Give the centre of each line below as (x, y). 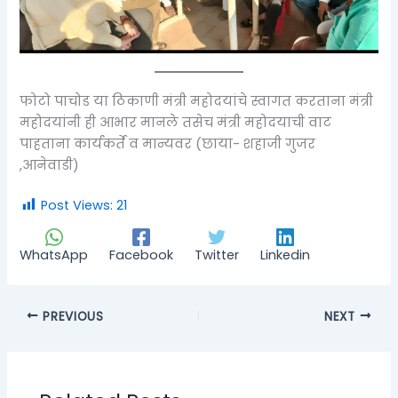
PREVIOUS (71, 316)
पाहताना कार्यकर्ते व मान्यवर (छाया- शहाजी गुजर (168, 143)
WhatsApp (54, 255)
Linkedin (286, 255)
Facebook (142, 255)
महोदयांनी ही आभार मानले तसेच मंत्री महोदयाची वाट (176, 122)
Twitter (217, 255)
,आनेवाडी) (50, 165)
